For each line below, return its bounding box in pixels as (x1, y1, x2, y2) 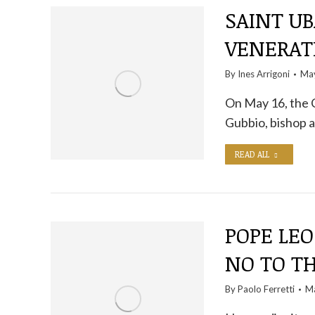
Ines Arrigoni (237, 68, 290, 79)
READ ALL (234, 148, 269, 160)
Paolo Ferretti (237, 283, 295, 295)
